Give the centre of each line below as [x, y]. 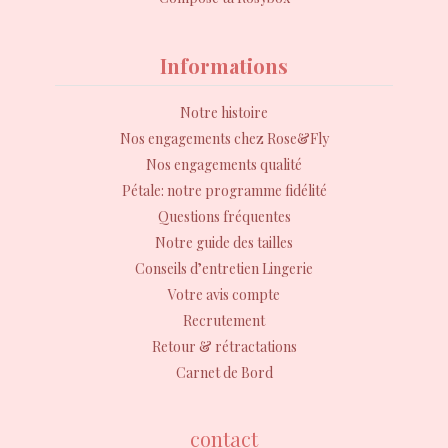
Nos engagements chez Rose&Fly [224, 139]
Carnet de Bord [224, 373]
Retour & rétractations [224, 347]
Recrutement [224, 321]
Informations [224, 66]
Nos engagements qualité [224, 165]
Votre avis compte [224, 295]
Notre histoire [224, 113]
